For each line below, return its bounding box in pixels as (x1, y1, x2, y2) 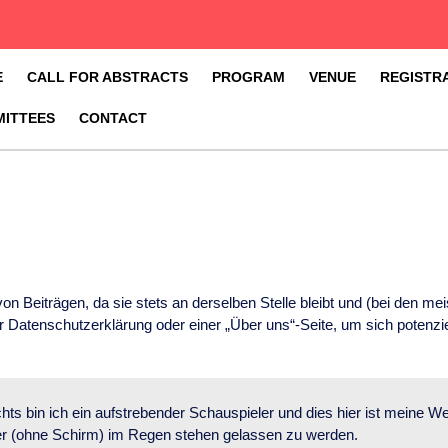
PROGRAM (212, 69, 285, 85)
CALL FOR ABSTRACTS (27, 69, 188, 85)
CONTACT (79, 110, 147, 126)
